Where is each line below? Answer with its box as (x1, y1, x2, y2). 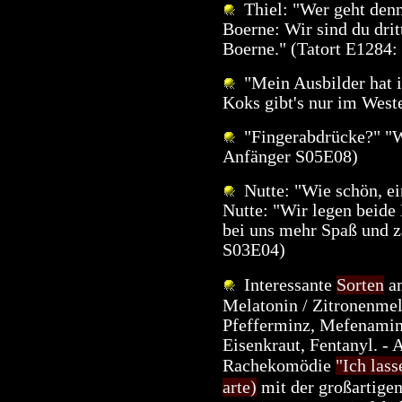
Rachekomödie (223, 355, 336, 375)
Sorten (336, 275, 384, 294)
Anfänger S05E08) (223, 146, 358, 166)
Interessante (235, 275, 336, 294)
